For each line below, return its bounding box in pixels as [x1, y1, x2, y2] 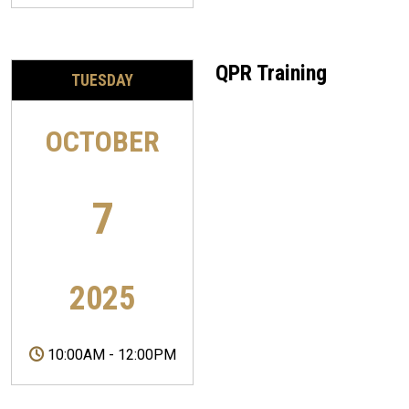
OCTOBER [45, 124, 160, 160]
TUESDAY [71, 70, 133, 89]
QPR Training [215, 59, 327, 86]
